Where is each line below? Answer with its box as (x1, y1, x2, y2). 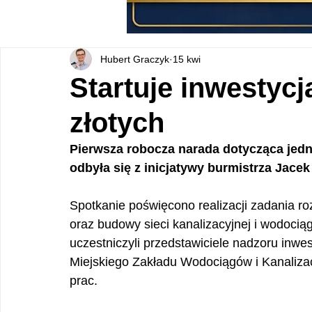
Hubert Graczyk (100, 53, 169, 65)
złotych (70, 107, 164, 138)
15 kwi (173, 53, 201, 65)
